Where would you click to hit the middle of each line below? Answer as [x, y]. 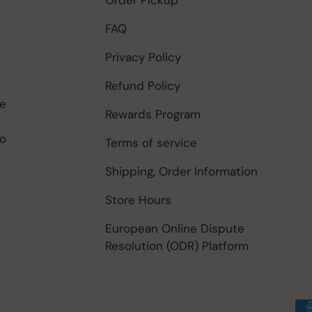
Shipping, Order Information [181, 171]
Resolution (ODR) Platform [177, 245]
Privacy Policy [143, 57]
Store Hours [138, 200]
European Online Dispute [175, 228]
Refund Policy [143, 85]
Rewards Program [153, 114]
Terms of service [151, 142]
